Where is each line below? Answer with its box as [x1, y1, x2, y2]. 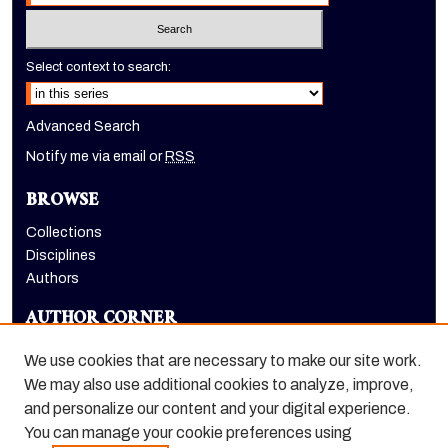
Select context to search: [26, 59, 172, 74]
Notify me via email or [26, 148, 166, 164]
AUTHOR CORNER [26, 303, 178, 337]
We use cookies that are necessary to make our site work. [24, 352, 422, 369]
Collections [26, 224, 103, 240]
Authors [26, 270, 80, 286]
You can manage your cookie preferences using [24, 424, 352, 441]
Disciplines [26, 247, 97, 263]
